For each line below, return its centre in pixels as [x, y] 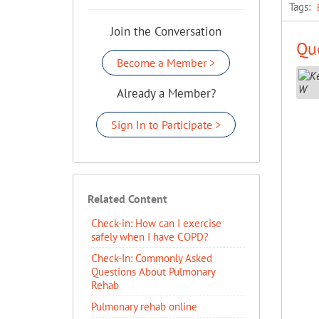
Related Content [127, 199]
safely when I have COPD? [150, 237]
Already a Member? [166, 93]
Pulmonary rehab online [144, 307]
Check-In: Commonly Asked [152, 258]
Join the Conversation [166, 31]
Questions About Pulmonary [153, 272]
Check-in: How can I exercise [156, 223]
